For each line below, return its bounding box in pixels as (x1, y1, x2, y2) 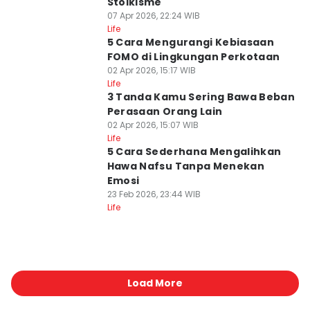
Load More (127, 276, 183, 290)
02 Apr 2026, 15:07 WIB (107, 119, 199, 131)
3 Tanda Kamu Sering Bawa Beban (107, 90, 295, 104)
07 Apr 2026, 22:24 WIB (107, 10, 200, 21)
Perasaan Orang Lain (107, 104, 223, 118)
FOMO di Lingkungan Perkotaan (107, 50, 280, 64)
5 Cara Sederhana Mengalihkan (107, 145, 282, 158)
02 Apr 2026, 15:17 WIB (107, 64, 196, 76)
